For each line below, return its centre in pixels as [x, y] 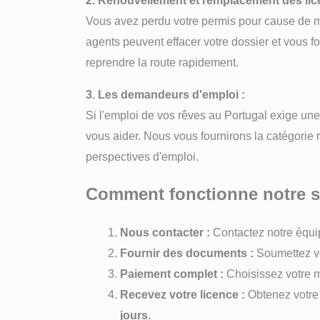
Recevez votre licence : [182, 294]
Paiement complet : [172, 274]
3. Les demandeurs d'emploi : [165, 95]
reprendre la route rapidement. [162, 63]
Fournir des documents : [187, 253]
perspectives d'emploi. [142, 157]
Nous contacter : [165, 232]
